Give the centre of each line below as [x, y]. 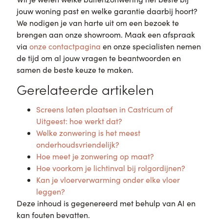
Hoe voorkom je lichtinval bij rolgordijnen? [110, 168]
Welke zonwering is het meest [88, 132]
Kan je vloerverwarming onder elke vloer [108, 179]
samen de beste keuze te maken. [75, 69]
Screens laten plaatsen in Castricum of [104, 109]
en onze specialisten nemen [151, 46]
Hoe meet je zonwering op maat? [95, 156]
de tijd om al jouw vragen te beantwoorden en [99, 58]
